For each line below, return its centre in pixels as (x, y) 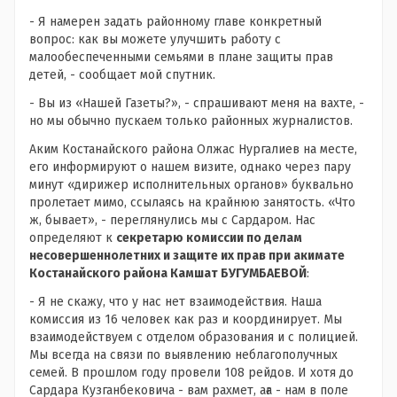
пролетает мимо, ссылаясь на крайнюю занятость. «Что (192, 202)
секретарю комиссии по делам (209, 237)
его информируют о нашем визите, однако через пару (190, 167)
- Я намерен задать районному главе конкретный (175, 21)
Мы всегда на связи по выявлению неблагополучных (183, 354)
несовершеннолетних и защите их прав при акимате (187, 255)
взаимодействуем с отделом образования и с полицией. (194, 337)
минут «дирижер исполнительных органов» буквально (191, 184)
